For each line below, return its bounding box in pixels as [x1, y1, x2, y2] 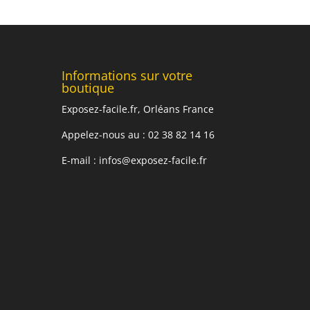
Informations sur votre [62, 67, 193, 84]
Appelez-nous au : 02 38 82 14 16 [62, 128, 215, 142]
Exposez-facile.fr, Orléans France [62, 102, 215, 116]
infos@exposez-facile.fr [99, 154, 208, 167]
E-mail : [62, 154, 100, 167]
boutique [62, 80, 115, 97]
